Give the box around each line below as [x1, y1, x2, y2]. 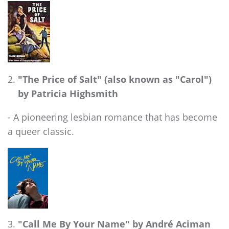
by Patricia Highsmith [18, 86, 118, 100]
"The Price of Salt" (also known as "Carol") [18, 72, 212, 85]
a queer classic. [8, 124, 74, 138]
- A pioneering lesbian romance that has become [8, 110, 217, 123]
